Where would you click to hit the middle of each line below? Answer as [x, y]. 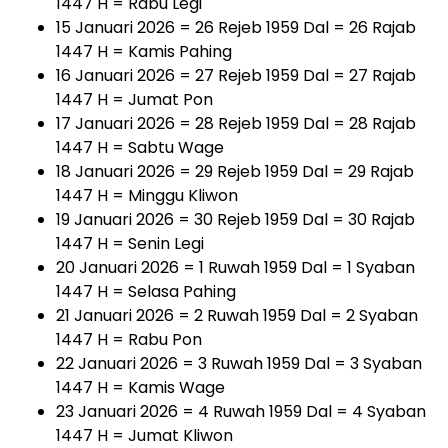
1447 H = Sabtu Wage [140, 147]
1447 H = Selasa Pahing [146, 291]
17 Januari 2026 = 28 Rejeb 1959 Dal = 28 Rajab [236, 123]
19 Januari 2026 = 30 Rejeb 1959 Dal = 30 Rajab [235, 219]
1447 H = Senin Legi [130, 243]
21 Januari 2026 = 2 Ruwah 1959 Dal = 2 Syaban [237, 315]
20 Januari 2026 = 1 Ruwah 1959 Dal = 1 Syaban [235, 267]
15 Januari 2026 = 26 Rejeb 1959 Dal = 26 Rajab [236, 27]
